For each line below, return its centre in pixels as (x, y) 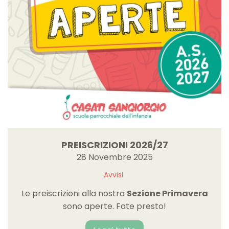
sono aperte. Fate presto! (114, 206)
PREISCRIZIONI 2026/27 (114, 145)
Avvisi (113, 175)
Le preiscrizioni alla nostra (74, 193)
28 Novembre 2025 (114, 157)
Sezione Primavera (167, 193)
